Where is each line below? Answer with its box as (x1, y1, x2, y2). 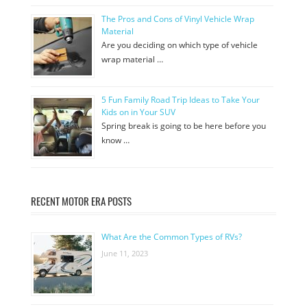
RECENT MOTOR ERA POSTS (31, 193, 132, 208)
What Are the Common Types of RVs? (101, 230, 242, 243)
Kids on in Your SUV (101, 106, 175, 118)
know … (101, 134, 130, 146)
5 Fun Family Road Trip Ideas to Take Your (101, 93, 260, 106)
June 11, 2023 (101, 247, 148, 258)
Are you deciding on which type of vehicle (101, 38, 258, 51)
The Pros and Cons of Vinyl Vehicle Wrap (101, 12, 254, 25)
